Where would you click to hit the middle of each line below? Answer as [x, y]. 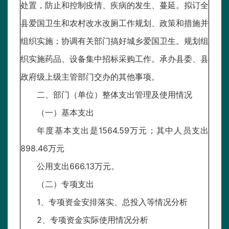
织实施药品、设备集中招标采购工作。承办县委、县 [114, 59]
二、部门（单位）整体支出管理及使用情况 [114, 95]
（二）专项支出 [65, 184]
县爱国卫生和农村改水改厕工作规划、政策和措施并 [114, 23]
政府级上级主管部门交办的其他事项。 [90, 77]
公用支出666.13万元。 [82, 166]
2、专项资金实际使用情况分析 [93, 220]
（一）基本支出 [65, 113]
